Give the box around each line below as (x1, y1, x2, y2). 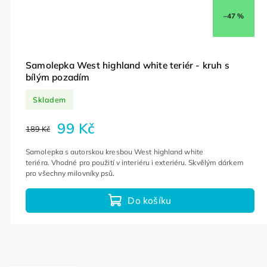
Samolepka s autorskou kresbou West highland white (26, 147, 203, 157)
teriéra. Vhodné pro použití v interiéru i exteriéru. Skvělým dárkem (26, 158, 244, 167)
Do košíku (128, 194, 172, 206)
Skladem (33, 94, 66, 104)
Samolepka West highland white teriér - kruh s (26, 60, 229, 72)
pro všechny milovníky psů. (26, 169, 117, 178)
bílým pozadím (26, 72, 90, 83)
